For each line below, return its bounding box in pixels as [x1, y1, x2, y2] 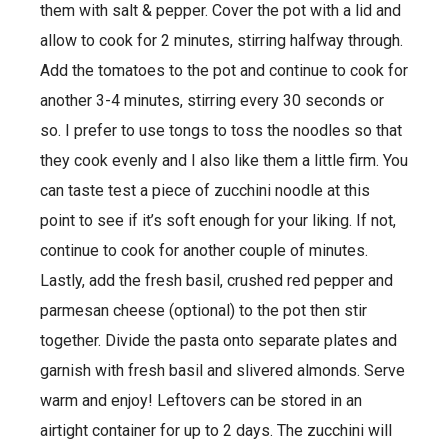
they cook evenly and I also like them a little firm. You [40, 150, 408, 170]
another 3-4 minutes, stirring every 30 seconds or [40, 90, 384, 110]
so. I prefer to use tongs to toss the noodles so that [40, 120, 402, 140]
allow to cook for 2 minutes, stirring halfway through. [40, 30, 407, 50]
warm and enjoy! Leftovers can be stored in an [40, 390, 362, 410]
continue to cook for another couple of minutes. [40, 240, 372, 260]
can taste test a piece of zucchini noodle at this [40, 180, 370, 200]
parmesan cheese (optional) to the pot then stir [40, 300, 367, 320]
